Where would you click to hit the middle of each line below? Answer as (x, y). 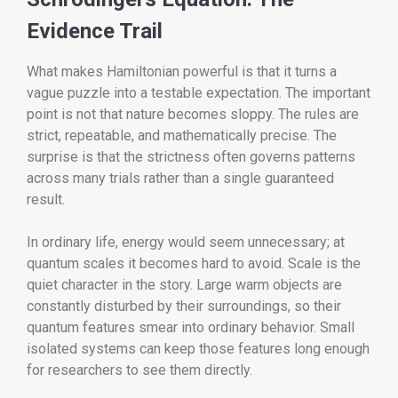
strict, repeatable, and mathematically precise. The (182, 136)
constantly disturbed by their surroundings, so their (184, 306)
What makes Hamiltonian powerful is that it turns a (182, 72)
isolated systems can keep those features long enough (198, 349)
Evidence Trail (95, 32)
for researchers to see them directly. (139, 370)
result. (46, 200)
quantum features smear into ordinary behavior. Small (191, 328)
